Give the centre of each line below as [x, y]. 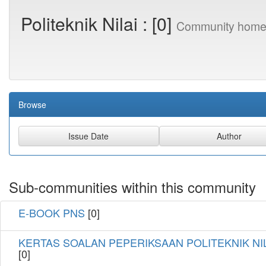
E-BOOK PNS [52, 213]
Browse [32, 105]
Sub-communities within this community [132, 187]
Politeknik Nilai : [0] [99, 23]
